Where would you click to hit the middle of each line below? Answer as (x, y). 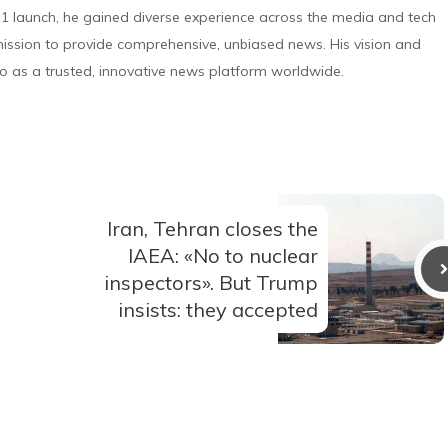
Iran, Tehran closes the (212, 228)
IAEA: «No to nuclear (223, 255)
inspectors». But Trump (211, 282)
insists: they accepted (218, 309)
